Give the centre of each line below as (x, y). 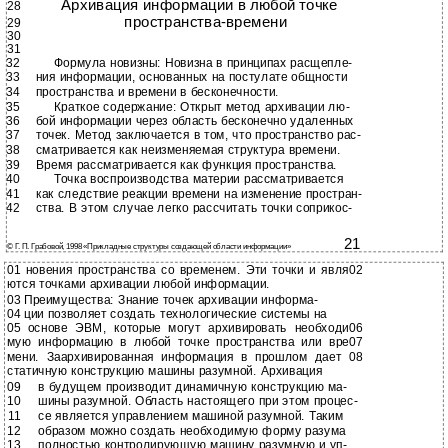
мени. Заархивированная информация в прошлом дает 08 (184, 356)
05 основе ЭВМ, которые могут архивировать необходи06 (184, 328)
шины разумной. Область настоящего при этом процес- (198, 401)
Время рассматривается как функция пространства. (186, 164)
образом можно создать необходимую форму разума (192, 430)
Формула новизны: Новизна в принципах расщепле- (203, 63)
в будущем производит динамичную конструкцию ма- (192, 387)
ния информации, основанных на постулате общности (191, 77)
